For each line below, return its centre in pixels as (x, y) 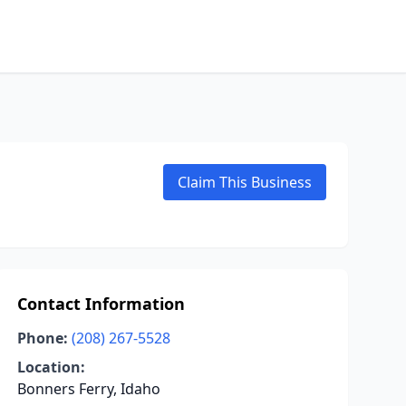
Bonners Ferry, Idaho (88, 389)
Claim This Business (245, 182)
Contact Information (101, 304)
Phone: (42, 338)
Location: (51, 367)
